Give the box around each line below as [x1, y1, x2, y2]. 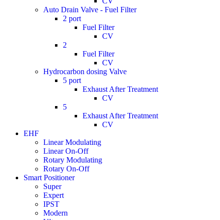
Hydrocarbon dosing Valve [43, 67, 127, 76]
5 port [63, 76, 81, 84]
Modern [43, 209, 68, 217]
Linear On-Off [43, 147, 88, 155]
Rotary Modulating [43, 156, 102, 164]
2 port [63, 14, 81, 23]
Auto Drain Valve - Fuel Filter [43, 5, 137, 14]
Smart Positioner [24, 173, 75, 182]
